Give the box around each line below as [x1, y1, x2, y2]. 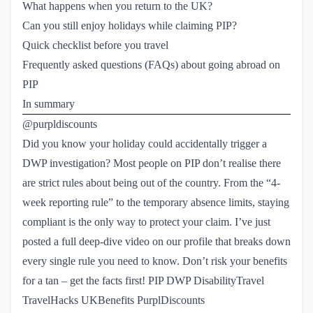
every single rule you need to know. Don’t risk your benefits [22, 254, 287, 267]
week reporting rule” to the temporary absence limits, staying [22, 196, 289, 208]
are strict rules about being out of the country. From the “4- [22, 176, 280, 189]
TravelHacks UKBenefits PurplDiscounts [22, 293, 205, 306]
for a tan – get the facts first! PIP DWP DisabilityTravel [22, 274, 264, 286]
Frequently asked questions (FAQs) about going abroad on [22, 58, 280, 71]
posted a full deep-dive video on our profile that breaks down [22, 235, 291, 247]
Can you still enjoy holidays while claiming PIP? [22, 19, 237, 31]
